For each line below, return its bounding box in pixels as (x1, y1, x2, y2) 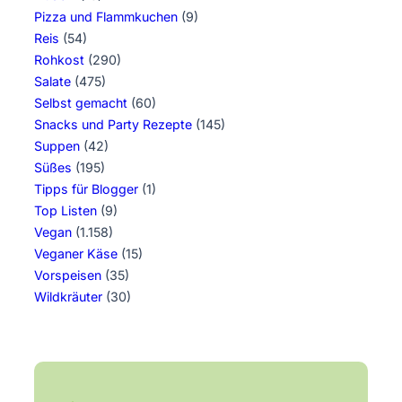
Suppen (34, 138, 80, 154)
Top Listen (34, 203, 97, 219)
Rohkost (34, 52, 84, 68)
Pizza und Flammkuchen (34, 9, 178, 25)
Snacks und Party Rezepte (34, 117, 192, 133)
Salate (34, 74, 71, 90)
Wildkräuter (34, 289, 102, 305)
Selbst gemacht (34, 95, 127, 111)
